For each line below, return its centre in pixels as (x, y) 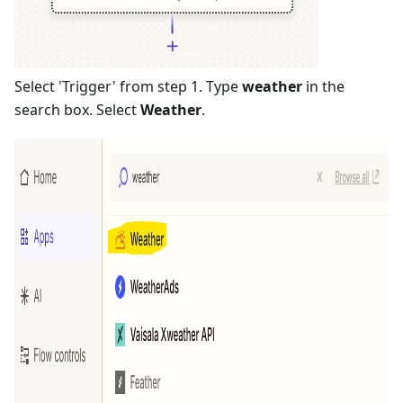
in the (323, 86)
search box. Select (77, 110)
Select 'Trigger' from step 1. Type (128, 86)
